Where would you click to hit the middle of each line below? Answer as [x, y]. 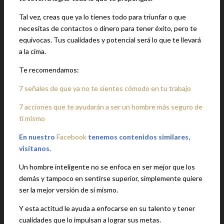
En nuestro [37, 137]
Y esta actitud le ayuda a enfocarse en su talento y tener [107, 208]
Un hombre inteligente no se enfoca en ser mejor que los [107, 167]
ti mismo [32, 118]
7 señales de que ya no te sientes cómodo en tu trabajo [105, 88]
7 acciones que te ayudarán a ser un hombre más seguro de [111, 107]
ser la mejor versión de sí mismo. [68, 190]
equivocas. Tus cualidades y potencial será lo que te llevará [110, 40]
